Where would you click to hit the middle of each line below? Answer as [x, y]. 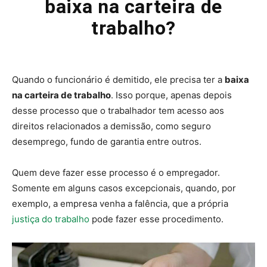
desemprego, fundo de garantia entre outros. [107, 142]
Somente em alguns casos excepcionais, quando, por [124, 188]
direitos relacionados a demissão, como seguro [111, 126]
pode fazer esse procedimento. [156, 219]
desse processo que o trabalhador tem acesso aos [118, 111]
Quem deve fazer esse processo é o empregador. [116, 173]
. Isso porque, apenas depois [171, 95]
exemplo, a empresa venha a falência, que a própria [120, 204]
